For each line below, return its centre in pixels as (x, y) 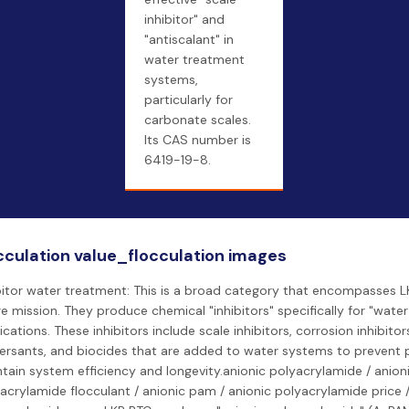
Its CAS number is (198, 140)
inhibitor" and (184, 19)
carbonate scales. (198, 120)
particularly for (189, 100)
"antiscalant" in (189, 39)
